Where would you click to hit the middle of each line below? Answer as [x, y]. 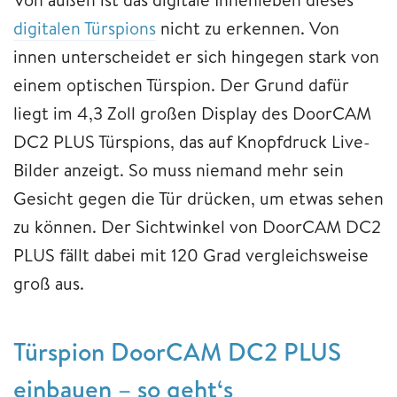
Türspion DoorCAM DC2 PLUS [177, 352]
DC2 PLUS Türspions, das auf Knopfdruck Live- [192, 142]
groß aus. [49, 284]
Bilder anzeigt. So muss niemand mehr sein [179, 170]
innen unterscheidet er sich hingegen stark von [196, 57]
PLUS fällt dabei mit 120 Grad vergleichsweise [191, 255]
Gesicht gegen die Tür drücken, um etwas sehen [198, 198]
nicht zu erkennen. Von [248, 28]
